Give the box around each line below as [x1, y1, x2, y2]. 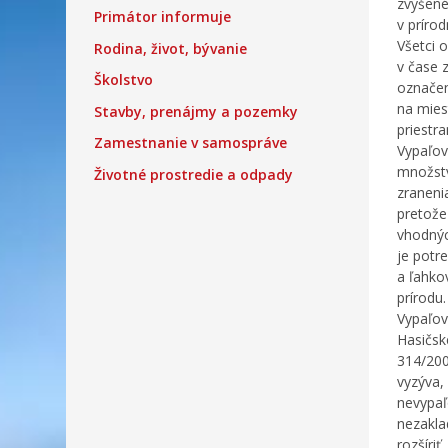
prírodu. [397, 288, 446, 307]
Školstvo [94, 70, 153, 89]
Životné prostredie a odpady [94, 164, 293, 184]
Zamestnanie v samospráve [94, 133, 287, 152]
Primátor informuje [94, 7, 231, 26]
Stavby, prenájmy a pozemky [94, 101, 298, 121]
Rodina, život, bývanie [94, 38, 247, 58]
